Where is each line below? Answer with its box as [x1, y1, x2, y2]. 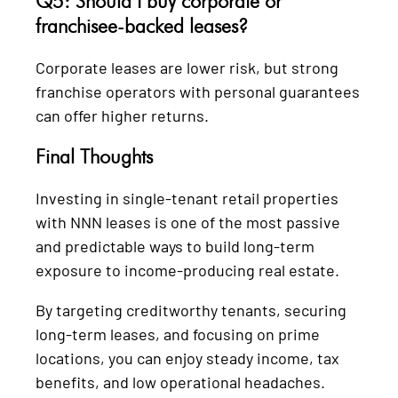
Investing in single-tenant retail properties [36, 187, 338, 208]
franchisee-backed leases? [36, 13, 248, 37]
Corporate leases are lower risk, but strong [36, 57, 338, 77]
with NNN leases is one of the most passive [36, 211, 340, 232]
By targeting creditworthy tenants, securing [36, 299, 346, 320]
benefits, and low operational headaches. [36, 371, 325, 392]
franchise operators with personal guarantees [36, 81, 360, 101]
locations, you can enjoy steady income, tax [36, 347, 339, 368]
